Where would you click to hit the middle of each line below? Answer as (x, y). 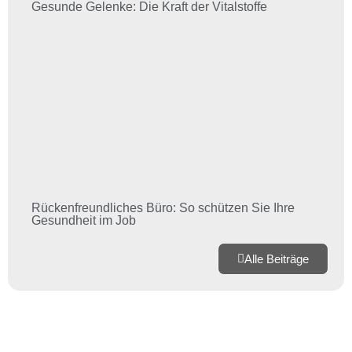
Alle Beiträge (277, 259)
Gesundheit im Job (84, 221)
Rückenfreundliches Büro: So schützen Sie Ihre (163, 208)
